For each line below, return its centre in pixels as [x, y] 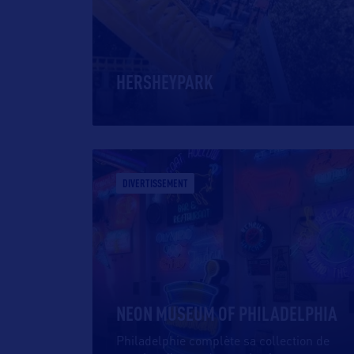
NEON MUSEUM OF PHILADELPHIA [227, 313]
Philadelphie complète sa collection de [223, 342]
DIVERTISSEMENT [155, 183]
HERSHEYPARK [165, 82]
